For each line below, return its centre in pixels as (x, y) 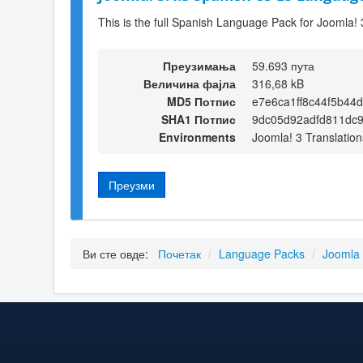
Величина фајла (190, 83)
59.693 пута (283, 65)
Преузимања (199, 65)
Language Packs (262, 254)
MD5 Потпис (201, 101)
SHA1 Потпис (199, 119)
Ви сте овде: (119, 254)
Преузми (132, 184)
